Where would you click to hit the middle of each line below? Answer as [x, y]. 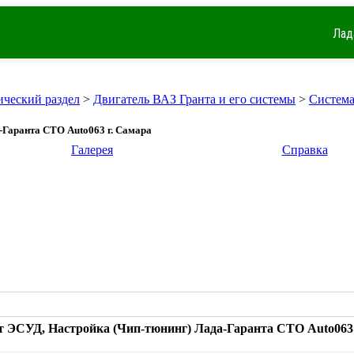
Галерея [92, 150]
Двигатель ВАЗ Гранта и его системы [194, 99]
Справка [305, 150]
